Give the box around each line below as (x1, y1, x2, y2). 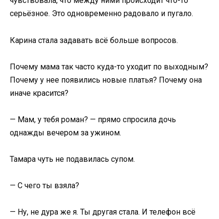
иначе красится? (10, 88, 68, 98)
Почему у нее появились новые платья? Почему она (10, 75, 202, 85)
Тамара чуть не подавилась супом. (10, 154, 135, 164)
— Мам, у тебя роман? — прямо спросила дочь (10, 114, 176, 124)
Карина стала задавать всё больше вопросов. (10, 35, 178, 45)
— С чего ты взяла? (10, 181, 79, 191)
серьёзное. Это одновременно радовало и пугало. (10, 9, 193, 19)
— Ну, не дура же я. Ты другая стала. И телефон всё (10, 207, 196, 217)
